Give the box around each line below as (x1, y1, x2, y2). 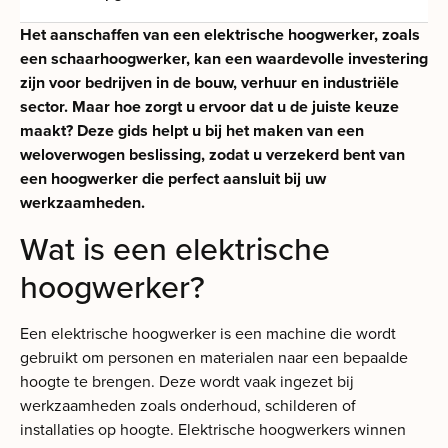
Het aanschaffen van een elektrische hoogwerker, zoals (20, 23, 420, 47)
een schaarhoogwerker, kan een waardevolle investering (20, 47, 428, 71)
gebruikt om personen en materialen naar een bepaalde (20, 345, 408, 369)
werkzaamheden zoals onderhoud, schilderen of (20, 393, 356, 417)
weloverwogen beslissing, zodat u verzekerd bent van (20, 143, 405, 167)
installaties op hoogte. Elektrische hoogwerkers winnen (20, 417, 406, 441)
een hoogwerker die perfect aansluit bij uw (20, 167, 326, 191)
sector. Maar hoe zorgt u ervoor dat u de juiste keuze (20, 95, 399, 119)
